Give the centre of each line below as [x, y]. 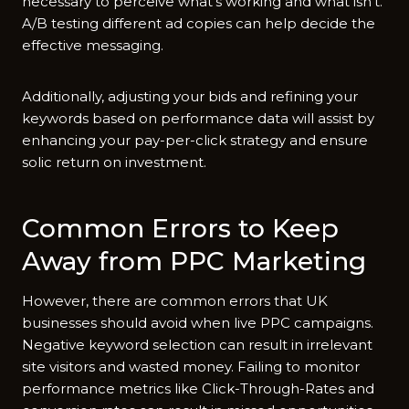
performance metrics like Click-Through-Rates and [198, 388]
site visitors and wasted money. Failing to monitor [191, 366]
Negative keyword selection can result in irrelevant [197, 344]
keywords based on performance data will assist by [198, 118]
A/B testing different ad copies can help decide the [199, 23]
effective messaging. [93, 45]
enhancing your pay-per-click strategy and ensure [195, 140]
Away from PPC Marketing [201, 261]
